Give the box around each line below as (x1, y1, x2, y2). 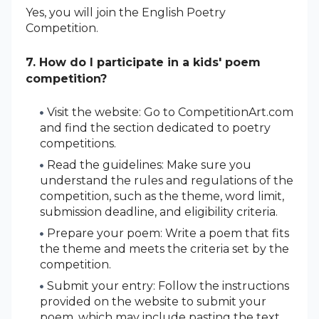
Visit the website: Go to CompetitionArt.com (47, 105, 293, 119)
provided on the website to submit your (40, 294, 266, 308)
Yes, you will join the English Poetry (26, 5, 226, 19)
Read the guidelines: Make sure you (47, 157, 251, 172)
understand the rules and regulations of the (40, 173, 293, 187)
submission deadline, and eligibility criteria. (40, 204, 278, 219)
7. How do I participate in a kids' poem (26, 55, 261, 69)
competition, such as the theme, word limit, (40, 189, 284, 203)
